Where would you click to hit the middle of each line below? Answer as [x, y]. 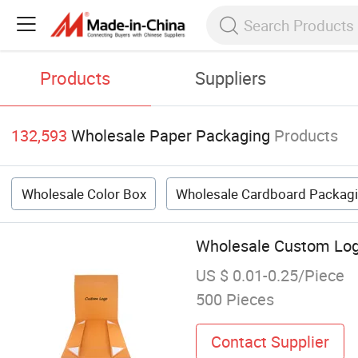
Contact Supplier [270, 341]
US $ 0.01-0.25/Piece [270, 276]
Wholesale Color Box [84, 194]
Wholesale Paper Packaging [171, 136]
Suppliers [231, 78]
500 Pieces [235, 300]
